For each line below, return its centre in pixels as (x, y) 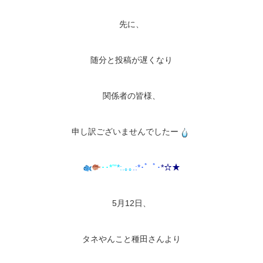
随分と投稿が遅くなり (131, 60)
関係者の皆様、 (131, 96)
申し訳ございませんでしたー (125, 132)
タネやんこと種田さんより (131, 239)
